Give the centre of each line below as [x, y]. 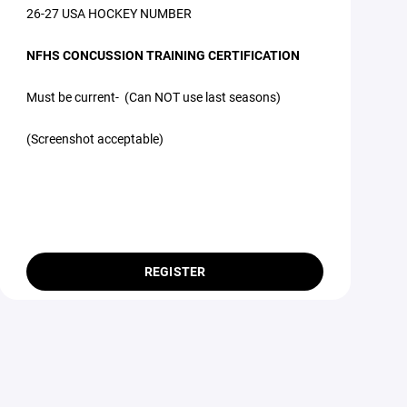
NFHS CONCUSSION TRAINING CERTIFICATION [164, 55]
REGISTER [175, 271]
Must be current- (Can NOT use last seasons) [155, 97]
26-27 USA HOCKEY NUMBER [109, 13]
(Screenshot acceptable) [97, 139]
